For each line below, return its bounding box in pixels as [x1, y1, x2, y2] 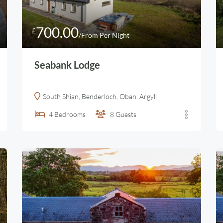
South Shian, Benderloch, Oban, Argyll [43, 92, 157, 101]
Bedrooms [54, 110, 86, 118]
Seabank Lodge [34, 59, 100, 71]
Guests [115, 110, 136, 118]
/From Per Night [79, 31, 129, 39]
